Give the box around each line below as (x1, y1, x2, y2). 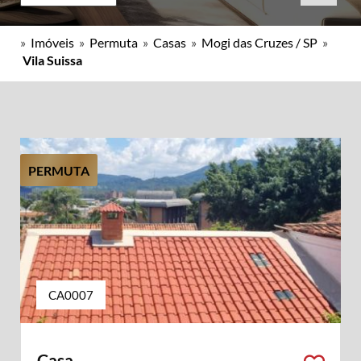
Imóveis (31, 35, 74, 50)
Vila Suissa (23, 52, 82, 68)
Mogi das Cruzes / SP (201, 35, 317, 50)
